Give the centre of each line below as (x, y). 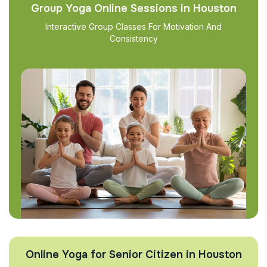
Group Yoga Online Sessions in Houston (133, 8)
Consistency (133, 38)
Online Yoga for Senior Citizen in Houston (133, 254)
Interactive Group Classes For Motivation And (133, 27)
